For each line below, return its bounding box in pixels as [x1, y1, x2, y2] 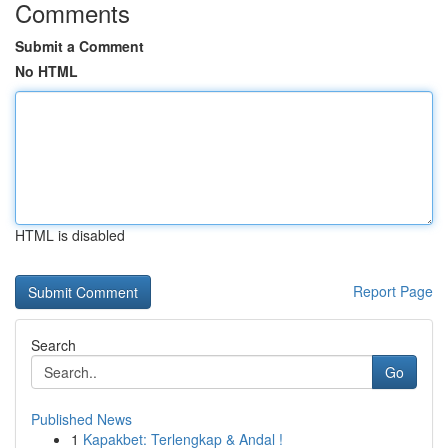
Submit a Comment [15, 36, 144, 56]
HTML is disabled [15, 225, 125, 245]
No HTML [15, 61, 78, 81]
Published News [31, 409, 132, 429]
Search [31, 335, 76, 355]
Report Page [353, 281, 433, 301]
